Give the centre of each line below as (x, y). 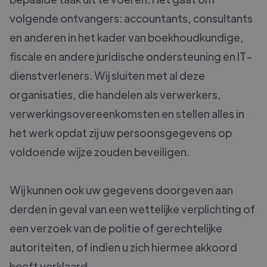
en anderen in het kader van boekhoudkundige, (127, 38)
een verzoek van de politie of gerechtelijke (116, 228)
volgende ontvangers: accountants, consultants (131, 18)
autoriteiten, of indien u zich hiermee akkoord (123, 247)
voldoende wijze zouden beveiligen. (100, 152)
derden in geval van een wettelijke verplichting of (132, 209)
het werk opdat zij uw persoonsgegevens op (121, 133)
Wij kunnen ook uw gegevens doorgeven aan (121, 190)
